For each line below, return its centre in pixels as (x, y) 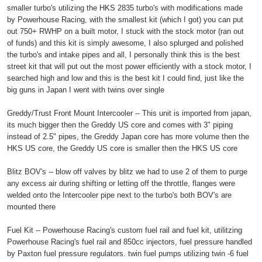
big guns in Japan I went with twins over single (86, 89)
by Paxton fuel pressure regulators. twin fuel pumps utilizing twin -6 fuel (128, 253)
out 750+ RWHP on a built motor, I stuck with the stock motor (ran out (125, 31)
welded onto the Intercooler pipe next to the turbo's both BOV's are (119, 195)
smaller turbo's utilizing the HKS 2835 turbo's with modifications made (125, 8)
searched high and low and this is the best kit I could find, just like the (125, 78)
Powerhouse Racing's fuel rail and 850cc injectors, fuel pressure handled (130, 242)
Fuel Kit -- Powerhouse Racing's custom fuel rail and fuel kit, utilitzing (125, 230)
